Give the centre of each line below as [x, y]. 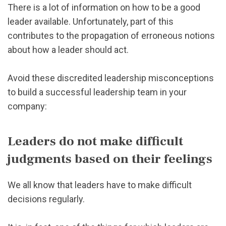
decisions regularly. [46, 199]
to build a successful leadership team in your [97, 92]
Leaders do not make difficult [95, 142]
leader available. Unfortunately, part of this [91, 21]
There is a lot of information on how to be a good [104, 7]
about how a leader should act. [68, 50]
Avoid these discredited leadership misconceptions [111, 78]
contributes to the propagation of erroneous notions [111, 36]
